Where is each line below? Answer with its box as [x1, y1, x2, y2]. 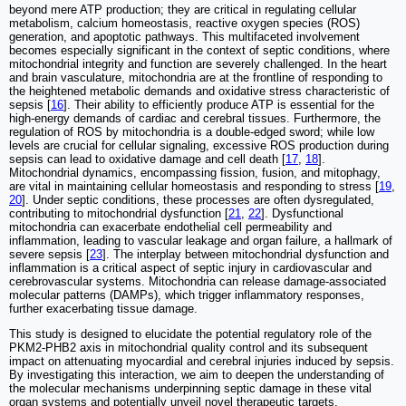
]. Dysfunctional [261, 207, 343, 221]
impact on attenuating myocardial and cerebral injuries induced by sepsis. [9, 354, 394, 369]
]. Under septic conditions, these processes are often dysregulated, [22, 193, 374, 208]
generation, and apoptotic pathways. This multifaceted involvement [9, 30, 360, 44]
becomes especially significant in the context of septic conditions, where [9, 43, 390, 58]
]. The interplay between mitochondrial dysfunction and [102, 247, 389, 262]
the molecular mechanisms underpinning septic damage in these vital [9, 382, 372, 396]
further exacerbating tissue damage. [9, 302, 198, 316]
